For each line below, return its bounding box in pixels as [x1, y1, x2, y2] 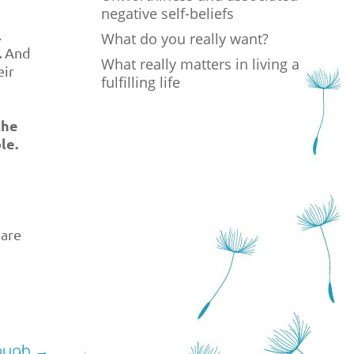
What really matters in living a [101, 54, 300, 73]
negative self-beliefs [101, 3, 235, 23]
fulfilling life [101, 72, 181, 92]
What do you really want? [101, 28, 269, 48]
